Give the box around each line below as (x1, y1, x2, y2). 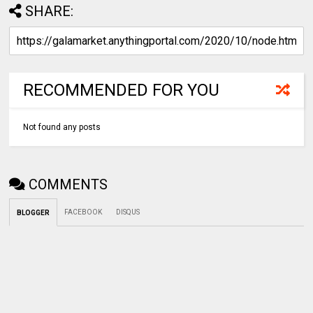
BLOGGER (17, 209, 50, 217)
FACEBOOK (64, 208, 103, 217)
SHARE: (25, 3, 74, 20)
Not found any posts (23, 122, 101, 133)
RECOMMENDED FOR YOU (23, 80, 220, 101)
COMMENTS (29, 176, 108, 194)
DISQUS (116, 208, 140, 217)
